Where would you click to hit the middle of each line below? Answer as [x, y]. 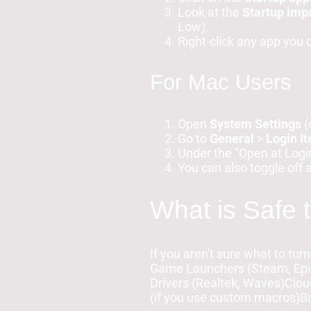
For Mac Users [221, 82]
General [232, 138]
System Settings [255, 124]
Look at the [210, 12]
